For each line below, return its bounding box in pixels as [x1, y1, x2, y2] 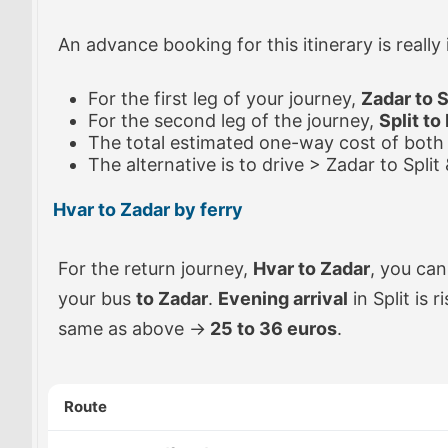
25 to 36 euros [206, 318, 337, 339]
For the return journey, [58, 258, 253, 279]
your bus [58, 288, 136, 309]
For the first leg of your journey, [88, 88, 361, 109]
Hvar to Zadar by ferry [53, 199, 243, 220]
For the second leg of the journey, [88, 110, 379, 131]
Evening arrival [218, 288, 348, 309]
